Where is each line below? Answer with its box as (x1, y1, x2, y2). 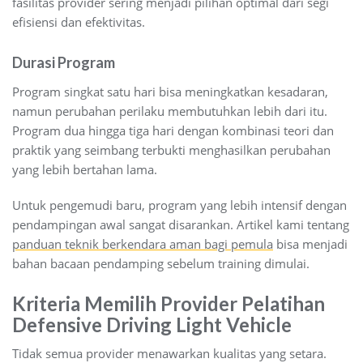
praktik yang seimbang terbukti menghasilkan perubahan (12, 141, 331, 158)
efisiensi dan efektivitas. (12, 13, 145, 30)
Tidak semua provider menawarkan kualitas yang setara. (12, 344, 327, 361)
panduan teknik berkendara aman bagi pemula (12, 235, 273, 252)
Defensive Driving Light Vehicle (12, 312, 292, 336)
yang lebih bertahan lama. (12, 160, 157, 177)
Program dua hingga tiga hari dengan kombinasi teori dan (12, 122, 334, 139)
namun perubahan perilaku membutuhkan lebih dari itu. (12, 102, 327, 119)
